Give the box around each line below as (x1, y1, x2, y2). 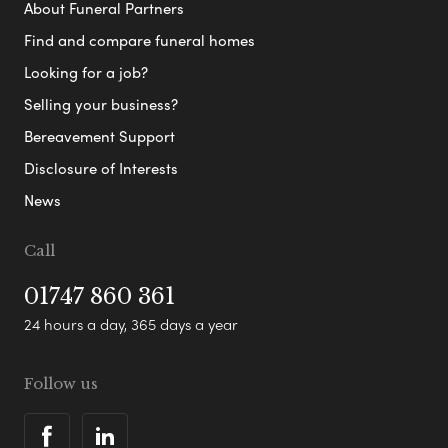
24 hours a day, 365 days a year (24, 313, 238, 336)
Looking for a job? (24, 61, 148, 84)
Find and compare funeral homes (24, 29, 255, 52)
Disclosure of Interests (24, 157, 178, 180)
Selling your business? (24, 93, 178, 116)
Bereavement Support (24, 125, 175, 148)
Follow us (24, 374, 98, 394)
